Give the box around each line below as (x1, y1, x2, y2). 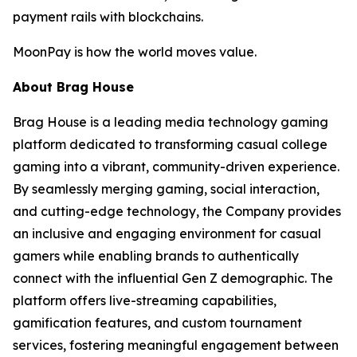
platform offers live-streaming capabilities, (13, 292, 277, 308)
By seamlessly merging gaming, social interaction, (13, 181, 320, 197)
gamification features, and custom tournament (13, 315, 302, 331)
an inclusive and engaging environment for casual (13, 226, 321, 241)
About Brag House (13, 79, 134, 95)
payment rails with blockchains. (13, 9, 203, 25)
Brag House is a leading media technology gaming (13, 114, 328, 130)
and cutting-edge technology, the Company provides (13, 203, 341, 219)
